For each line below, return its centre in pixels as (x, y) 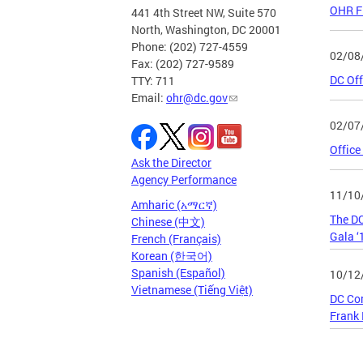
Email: (149, 98)
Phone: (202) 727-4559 (190, 47)
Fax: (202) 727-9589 (183, 64)
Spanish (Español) (178, 273)
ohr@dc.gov (197, 98)
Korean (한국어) (172, 256)
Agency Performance (184, 180)
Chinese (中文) (168, 222)
